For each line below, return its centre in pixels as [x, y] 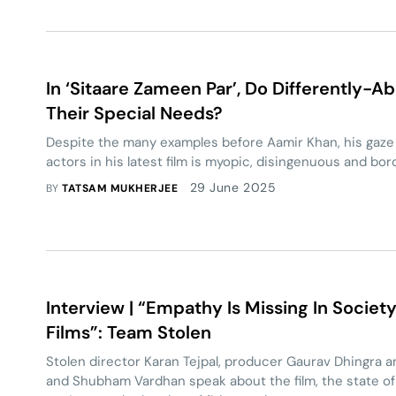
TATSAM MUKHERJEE [120, 188]
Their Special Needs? [134, 113]
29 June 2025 [233, 187]
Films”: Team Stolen [129, 332]
